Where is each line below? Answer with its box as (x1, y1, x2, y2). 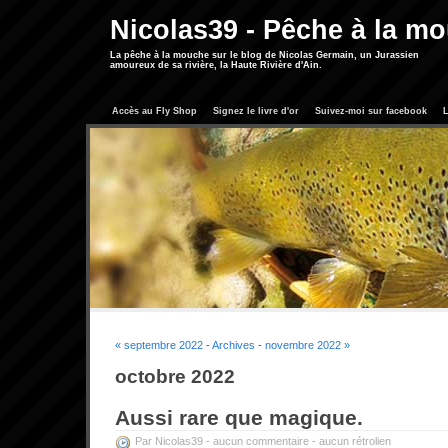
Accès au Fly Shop (112, 106, 197, 116)
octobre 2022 (115, 365, 235, 387)
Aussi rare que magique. (115, 406, 363, 430)
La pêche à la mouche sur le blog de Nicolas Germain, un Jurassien (110, 50, 419, 60)
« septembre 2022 (115, 338, 203, 351)
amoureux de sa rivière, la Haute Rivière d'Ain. (110, 60, 322, 70)
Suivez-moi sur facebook (315, 106, 427, 116)
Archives (212, 338, 255, 351)
